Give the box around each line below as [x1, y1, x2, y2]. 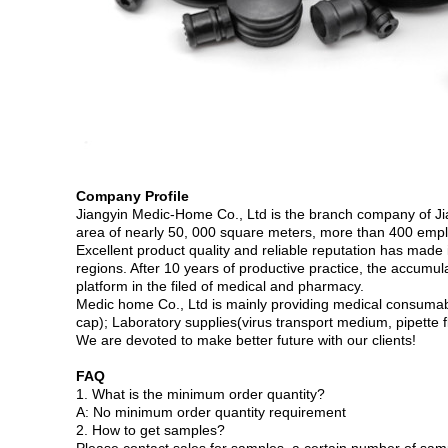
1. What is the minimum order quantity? [76, 386, 325, 403]
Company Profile [76, 188, 189, 205]
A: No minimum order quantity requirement [76, 404, 346, 421]
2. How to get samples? [76, 422, 225, 439]
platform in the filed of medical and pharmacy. [76, 278, 364, 295]
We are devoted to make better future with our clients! [76, 332, 416, 349]
